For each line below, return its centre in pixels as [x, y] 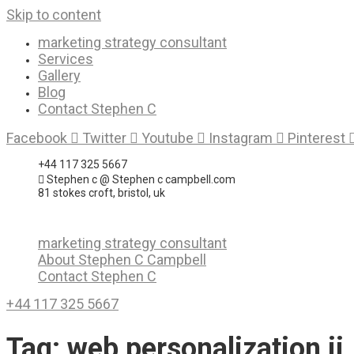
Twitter [104, 138]
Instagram [241, 138]
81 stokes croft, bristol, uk [102, 193]
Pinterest [316, 138]
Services [66, 59]
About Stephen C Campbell [122, 260]
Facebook [37, 138]
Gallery [59, 75]
